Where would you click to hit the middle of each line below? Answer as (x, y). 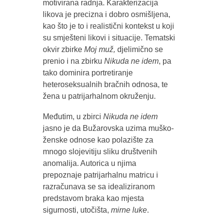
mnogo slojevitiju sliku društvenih (100, 152)
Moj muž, (100, 50)
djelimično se (139, 50)
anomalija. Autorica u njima (89, 163)
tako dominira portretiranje (88, 73)
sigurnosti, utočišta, (77, 210)
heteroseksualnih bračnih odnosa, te (105, 85)
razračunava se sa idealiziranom (99, 187)
